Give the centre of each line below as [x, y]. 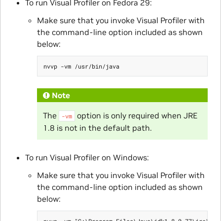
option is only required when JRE [136, 116]
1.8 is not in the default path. [97, 128]
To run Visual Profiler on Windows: [87, 158]
